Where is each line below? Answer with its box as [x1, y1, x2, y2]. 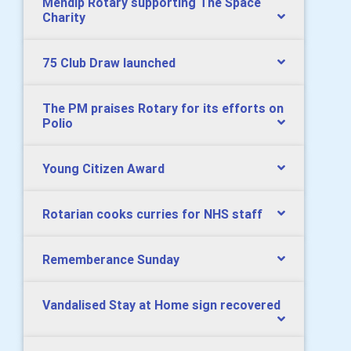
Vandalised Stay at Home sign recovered [42, 297, 280, 313]
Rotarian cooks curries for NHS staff [42, 206, 262, 222]
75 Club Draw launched [42, 55, 175, 71]
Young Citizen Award [42, 161, 165, 176]
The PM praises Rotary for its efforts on [42, 100, 284, 116]
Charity [42, 9, 85, 25]
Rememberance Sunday [42, 251, 179, 267]
